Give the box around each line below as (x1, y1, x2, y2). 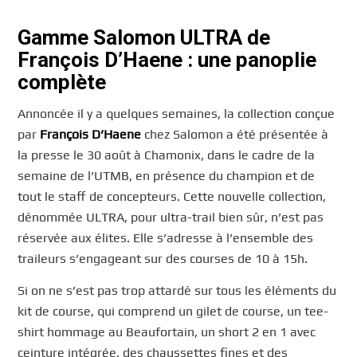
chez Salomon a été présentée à (141, 127, 329, 143)
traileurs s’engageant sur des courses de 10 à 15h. (18, 251, 308, 267)
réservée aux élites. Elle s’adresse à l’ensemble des (18, 230, 314, 246)
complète (18, 69, 107, 94)
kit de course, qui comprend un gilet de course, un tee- (18, 303, 329, 319)
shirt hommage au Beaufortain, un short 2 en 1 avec (18, 324, 316, 339)
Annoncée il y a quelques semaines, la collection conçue (18, 106, 335, 122)
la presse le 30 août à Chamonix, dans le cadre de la (18, 147, 316, 163)
